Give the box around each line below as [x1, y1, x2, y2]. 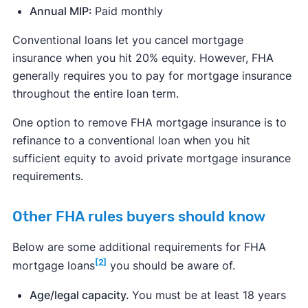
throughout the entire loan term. [12, 87, 179, 101]
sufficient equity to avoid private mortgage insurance [12, 151, 291, 166]
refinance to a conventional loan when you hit [12, 133, 250, 148]
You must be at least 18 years [131, 287, 286, 302]
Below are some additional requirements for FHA [12, 240, 266, 254]
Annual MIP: [29, 4, 95, 19]
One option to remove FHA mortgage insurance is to [12, 115, 287, 130]
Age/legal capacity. [29, 287, 132, 302]
